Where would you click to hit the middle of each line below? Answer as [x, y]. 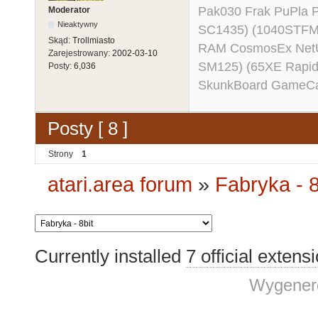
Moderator [69, 10]
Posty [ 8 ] [88, 128]
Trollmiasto [94, 40]
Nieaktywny [78, 24]
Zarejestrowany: [80, 53]
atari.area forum [120, 185]
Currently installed [110, 257]
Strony [61, 154]
